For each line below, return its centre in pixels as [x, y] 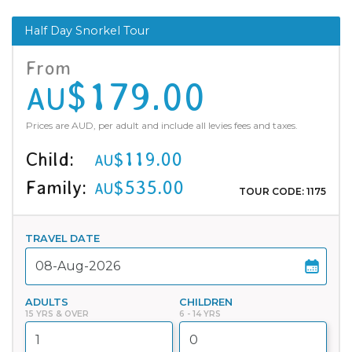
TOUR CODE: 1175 [282, 191]
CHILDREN [206, 302]
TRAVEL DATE [62, 238]
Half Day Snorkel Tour [87, 30]
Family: [56, 187]
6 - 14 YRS [200, 313]
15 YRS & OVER [57, 313]
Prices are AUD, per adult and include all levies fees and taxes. [162, 125]
